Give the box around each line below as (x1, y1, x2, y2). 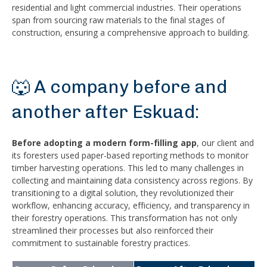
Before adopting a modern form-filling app (12, 136, 197, 148)
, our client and (197, 136, 254, 148)
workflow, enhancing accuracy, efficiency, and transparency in (12, 199, 250, 211)
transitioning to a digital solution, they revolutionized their (12, 187, 234, 198)
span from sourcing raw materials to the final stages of (12, 14, 225, 26)
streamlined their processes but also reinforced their (12, 224, 213, 236)
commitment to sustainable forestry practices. (12, 237, 190, 249)
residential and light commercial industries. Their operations (12, 1, 241, 13)
